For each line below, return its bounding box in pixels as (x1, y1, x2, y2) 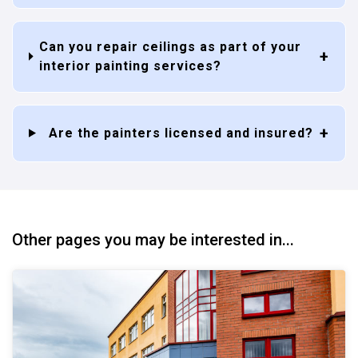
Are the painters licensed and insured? (48, 125, 313, 141)
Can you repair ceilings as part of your (38, 38, 301, 54)
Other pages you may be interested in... (12, 229, 294, 249)
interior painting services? (38, 58, 221, 74)
